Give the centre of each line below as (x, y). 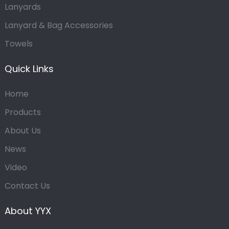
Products (22, 112)
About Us (22, 131)
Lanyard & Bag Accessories (59, 26)
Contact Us (27, 186)
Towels (18, 44)
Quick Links (29, 69)
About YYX (28, 211)
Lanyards (22, 7)
